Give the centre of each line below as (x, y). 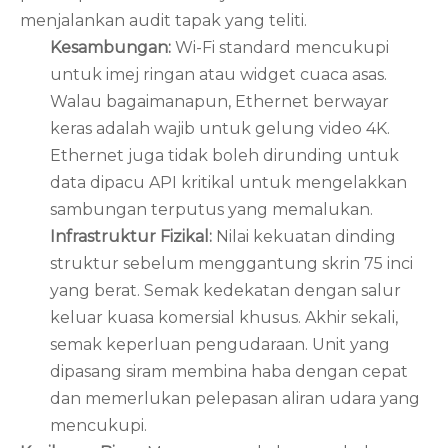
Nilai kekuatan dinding (306, 236)
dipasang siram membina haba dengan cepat (229, 371)
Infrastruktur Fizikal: (133, 236)
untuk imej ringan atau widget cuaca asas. (218, 74)
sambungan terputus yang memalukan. (211, 209)
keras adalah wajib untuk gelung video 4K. (220, 128)
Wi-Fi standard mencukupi (282, 47)
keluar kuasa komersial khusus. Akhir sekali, (224, 317)
